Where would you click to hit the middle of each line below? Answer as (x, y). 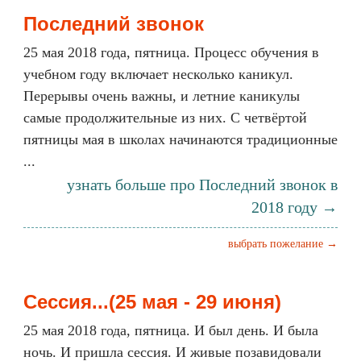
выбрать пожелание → (283, 244)
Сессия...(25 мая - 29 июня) (152, 302)
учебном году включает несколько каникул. (158, 74)
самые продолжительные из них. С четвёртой (165, 118)
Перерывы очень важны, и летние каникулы (162, 96)
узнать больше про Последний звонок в (202, 185)
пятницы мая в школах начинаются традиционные (180, 139)
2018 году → (295, 207)
